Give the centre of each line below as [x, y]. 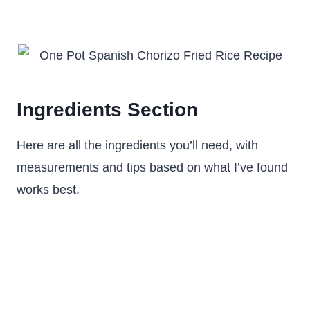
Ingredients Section [107, 110]
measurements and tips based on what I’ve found [152, 167]
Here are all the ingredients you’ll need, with [137, 145]
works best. [48, 190]
